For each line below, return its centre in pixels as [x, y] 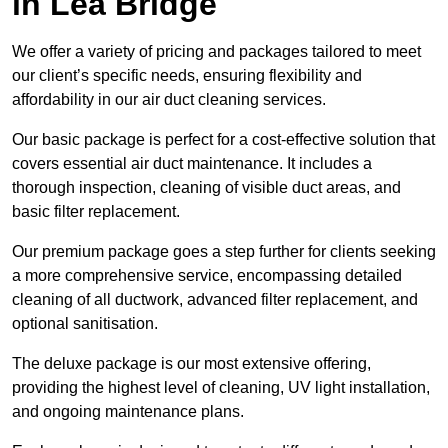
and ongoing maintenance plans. [128, 411]
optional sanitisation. [85, 323]
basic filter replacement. [96, 211]
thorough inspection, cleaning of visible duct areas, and [206, 187]
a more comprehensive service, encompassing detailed [207, 275]
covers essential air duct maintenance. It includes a [192, 163]
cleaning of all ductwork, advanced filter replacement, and [215, 299]
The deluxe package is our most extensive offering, [191, 363]
